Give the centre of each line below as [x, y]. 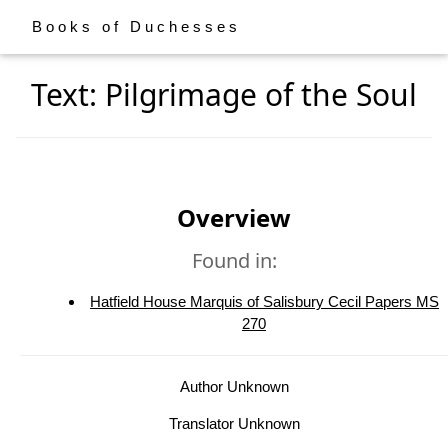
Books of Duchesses [136, 26]
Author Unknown [234, 386]
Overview [234, 217]
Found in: [234, 260]
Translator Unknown [234, 423]
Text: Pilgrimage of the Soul [224, 94]
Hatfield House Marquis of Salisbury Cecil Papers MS [264, 301]
